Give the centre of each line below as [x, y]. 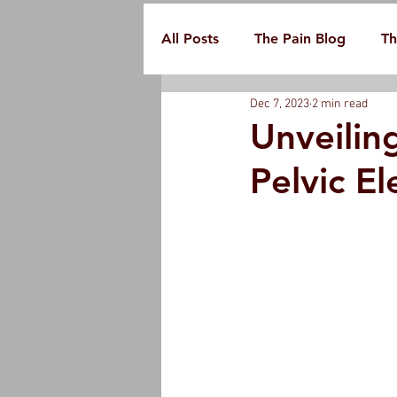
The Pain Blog [300, 39]
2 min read [340, 104]
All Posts [190, 39]
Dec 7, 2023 [280, 104]
